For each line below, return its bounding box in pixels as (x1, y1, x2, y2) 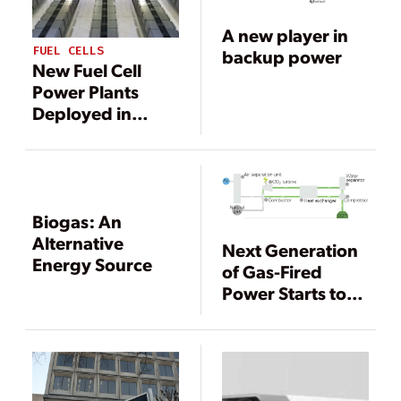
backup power (222, 44, 343, 68)
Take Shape (222, 302, 317, 326)
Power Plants (32, 80, 139, 104)
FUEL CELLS (32, 43, 104, 59)
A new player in (222, 22, 349, 47)
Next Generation (222, 237, 359, 261)
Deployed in (32, 101, 132, 125)
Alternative (32, 231, 124, 255)
